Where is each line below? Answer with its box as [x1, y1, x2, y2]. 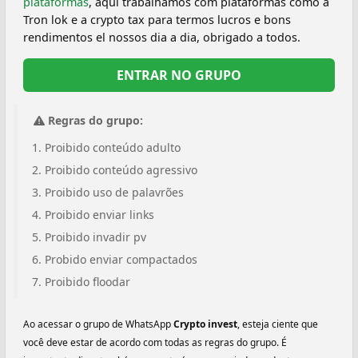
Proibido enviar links [45, 206, 154, 222]
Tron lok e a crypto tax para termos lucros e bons [23, 12, 291, 28]
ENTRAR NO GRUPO [117, 66, 241, 84]
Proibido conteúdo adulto [45, 139, 181, 155]
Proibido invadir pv [45, 229, 146, 245]
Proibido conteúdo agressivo [45, 161, 197, 177]
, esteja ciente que [237, 316, 318, 331]
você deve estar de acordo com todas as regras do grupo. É [23, 335, 287, 349]
